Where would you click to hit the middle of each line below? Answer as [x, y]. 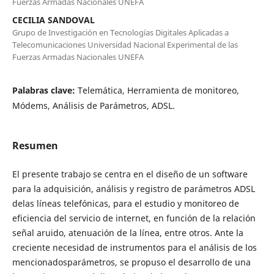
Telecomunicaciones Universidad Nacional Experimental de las [125, 44]
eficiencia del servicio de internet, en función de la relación [134, 218]
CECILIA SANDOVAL [53, 20]
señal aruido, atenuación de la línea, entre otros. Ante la [128, 232]
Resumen [35, 145]
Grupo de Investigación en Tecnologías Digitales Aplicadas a [120, 32]
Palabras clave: [45, 90]
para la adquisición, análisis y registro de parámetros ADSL [133, 188]
